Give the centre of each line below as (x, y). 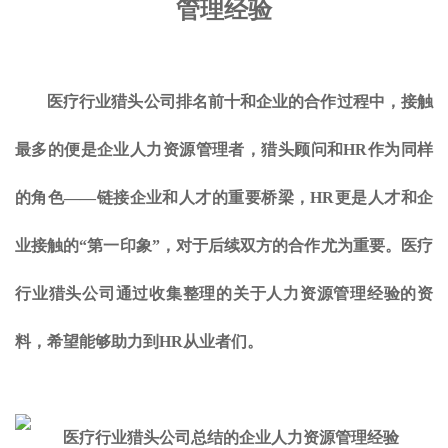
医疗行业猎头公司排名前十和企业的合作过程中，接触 (240, 101)
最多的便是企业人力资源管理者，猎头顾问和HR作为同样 (224, 149)
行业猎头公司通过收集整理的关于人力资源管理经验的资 (224, 293)
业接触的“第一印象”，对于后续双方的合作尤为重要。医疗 (224, 245)
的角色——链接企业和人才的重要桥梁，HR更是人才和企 (224, 197)
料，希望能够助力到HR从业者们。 (139, 341)
